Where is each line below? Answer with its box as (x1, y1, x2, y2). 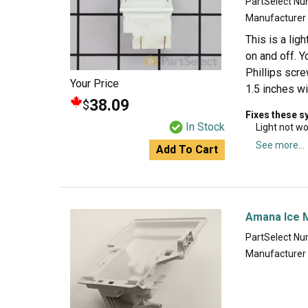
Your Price (70, 77, 119, 90)
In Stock (186, 120, 225, 133)
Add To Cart (156, 143, 218, 156)
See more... (256, 140, 305, 151)
